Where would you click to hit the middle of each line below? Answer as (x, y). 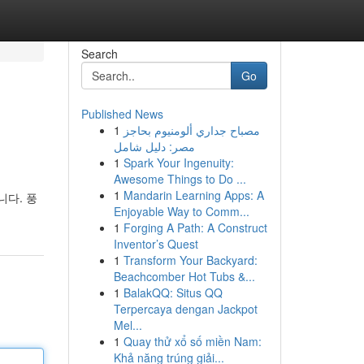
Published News (122, 114)
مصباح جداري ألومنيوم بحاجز (191, 130)
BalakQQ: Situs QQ (173, 292)
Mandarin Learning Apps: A (193, 195)
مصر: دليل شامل (154, 146)
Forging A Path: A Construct (195, 227)
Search (99, 54)
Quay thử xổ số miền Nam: (192, 341)
